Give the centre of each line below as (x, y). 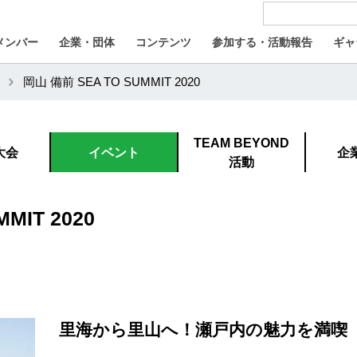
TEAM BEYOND (241, 143)
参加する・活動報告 (262, 42)
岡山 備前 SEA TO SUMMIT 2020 (112, 82)
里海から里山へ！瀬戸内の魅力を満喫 (203, 330)
